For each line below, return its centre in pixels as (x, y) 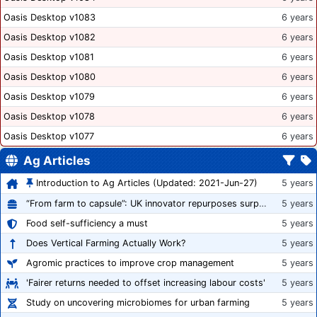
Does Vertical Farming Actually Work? (106, 243)
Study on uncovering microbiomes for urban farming (138, 303)
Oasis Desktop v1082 (50, 38)
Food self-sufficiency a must (87, 224)
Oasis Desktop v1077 (49, 137)
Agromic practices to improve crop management (130, 263)
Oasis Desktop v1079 (49, 97)
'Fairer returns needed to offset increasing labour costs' (146, 283)
